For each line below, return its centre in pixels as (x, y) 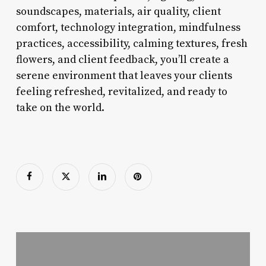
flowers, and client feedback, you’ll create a (122, 59)
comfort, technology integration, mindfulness (128, 27)
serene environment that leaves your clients (124, 75)
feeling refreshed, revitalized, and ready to (121, 91)
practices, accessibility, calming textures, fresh (132, 43)
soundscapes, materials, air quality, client (118, 11)
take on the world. (60, 107)
